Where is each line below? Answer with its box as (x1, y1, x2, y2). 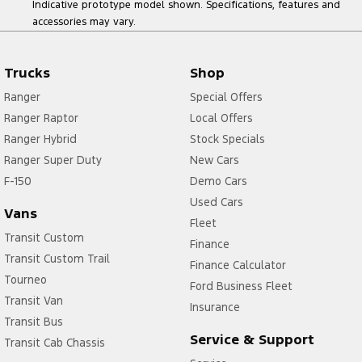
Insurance (189, 300, 240, 315)
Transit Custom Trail (4, 251, 110, 267)
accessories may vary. (32, 15, 136, 29)
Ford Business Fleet (189, 279, 293, 294)
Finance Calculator (189, 258, 286, 273)
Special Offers (189, 90, 263, 105)
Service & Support (189, 330, 314, 349)
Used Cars (189, 195, 243, 210)
